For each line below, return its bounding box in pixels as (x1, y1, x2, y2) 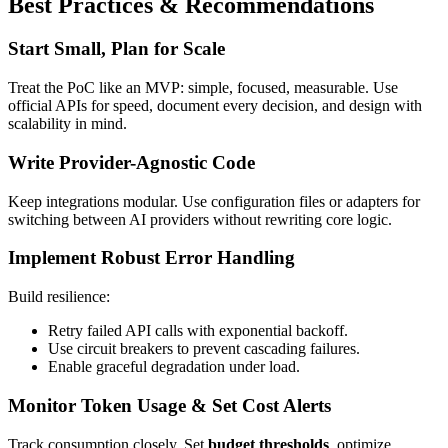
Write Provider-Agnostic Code (8, 151, 255, 173)
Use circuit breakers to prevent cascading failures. (48, 340, 360, 358)
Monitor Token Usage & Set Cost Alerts (8, 394, 331, 416)
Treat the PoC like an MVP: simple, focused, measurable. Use (8, 79, 398, 97)
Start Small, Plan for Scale (8, 38, 225, 60)
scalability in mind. (8, 115, 127, 133)
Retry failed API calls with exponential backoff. (48, 322, 348, 340)
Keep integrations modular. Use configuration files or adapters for (8, 192, 420, 210)
